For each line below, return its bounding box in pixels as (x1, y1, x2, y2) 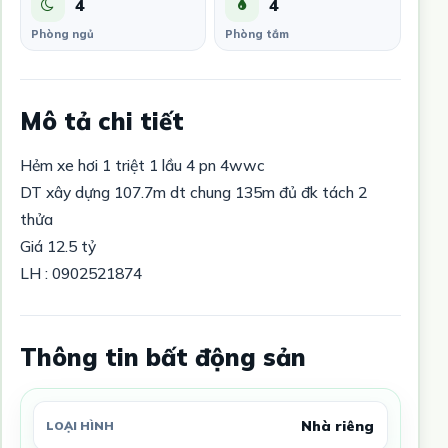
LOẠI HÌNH (45, 418, 114, 434)
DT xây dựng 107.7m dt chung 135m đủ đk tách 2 (19, 181, 367, 202)
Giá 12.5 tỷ (19, 235, 96, 256)
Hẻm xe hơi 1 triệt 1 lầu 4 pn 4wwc (19, 154, 265, 175)
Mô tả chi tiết (19, 105, 184, 136)
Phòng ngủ (30, 26, 94, 41)
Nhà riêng (301, 416, 375, 435)
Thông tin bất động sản (19, 341, 306, 372)
